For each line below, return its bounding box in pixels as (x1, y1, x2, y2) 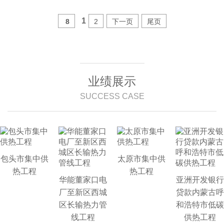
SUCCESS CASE (79, 92, 144, 101)
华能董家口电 (58, 175, 107, 184)
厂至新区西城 (58, 188, 107, 197)
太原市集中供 (117, 154, 165, 163)
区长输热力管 (58, 200, 107, 209)
